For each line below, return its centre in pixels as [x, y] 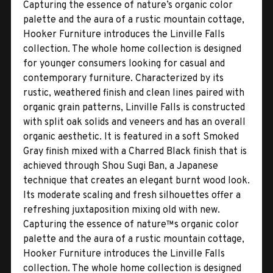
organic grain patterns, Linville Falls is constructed [134, 108]
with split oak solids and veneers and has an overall [134, 122]
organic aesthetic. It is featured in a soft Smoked [131, 137]
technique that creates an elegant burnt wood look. [136, 181]
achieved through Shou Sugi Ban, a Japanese [121, 166]
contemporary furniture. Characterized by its [123, 78]
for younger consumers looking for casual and [124, 64]
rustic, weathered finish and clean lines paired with [134, 93]
